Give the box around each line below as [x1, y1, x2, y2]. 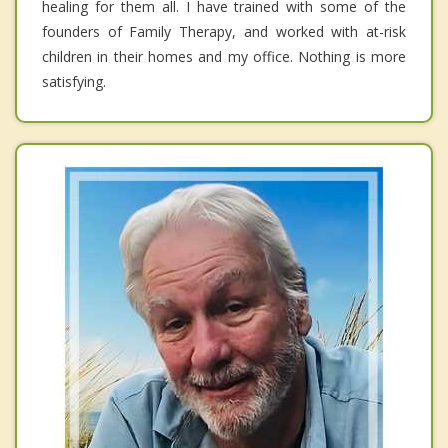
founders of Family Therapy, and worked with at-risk [42, 21, 406, 41]
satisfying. [42, 71, 106, 91]
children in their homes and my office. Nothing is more [42, 46, 406, 66]
